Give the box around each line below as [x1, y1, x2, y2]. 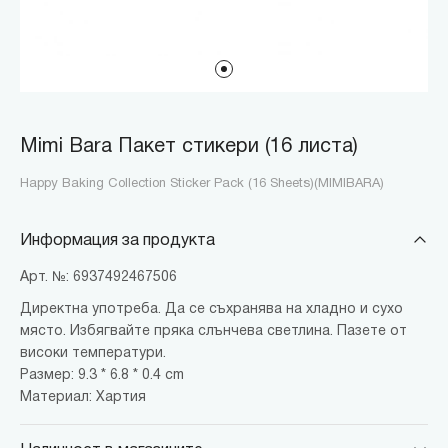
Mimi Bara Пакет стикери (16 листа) [20, 137, 358, 156]
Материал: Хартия [20, 390, 146, 404]
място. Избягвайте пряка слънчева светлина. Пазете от [20, 324, 407, 338]
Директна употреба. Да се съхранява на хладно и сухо [20, 302, 403, 316]
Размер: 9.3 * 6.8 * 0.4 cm [20, 368, 184, 382]
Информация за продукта [20, 233, 215, 248]
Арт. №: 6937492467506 [20, 270, 177, 284]
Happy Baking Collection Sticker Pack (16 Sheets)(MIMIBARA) [20, 177, 384, 190]
